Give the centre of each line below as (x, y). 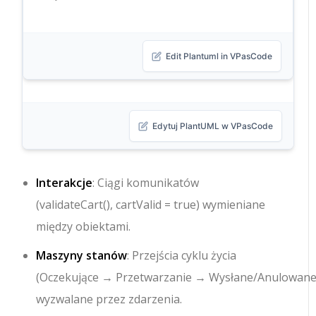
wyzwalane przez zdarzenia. (109, 299)
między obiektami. (84, 227)
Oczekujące (69, 278)
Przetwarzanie (154, 278)
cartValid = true (156, 205)
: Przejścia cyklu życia (182, 256)
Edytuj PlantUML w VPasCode (212, 126)
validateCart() (75, 205)
